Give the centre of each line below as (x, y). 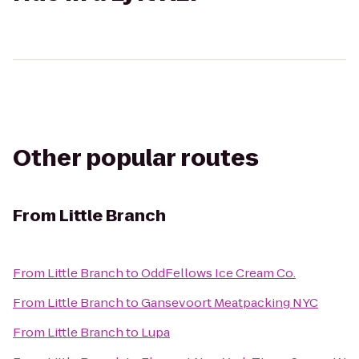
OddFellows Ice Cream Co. (218, 273)
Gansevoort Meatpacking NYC (230, 303)
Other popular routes (136, 158)
